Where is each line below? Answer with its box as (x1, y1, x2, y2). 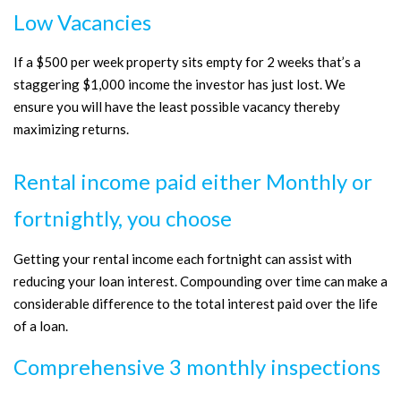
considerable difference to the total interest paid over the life (13, 294, 378, 311)
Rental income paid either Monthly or (13, 168, 372, 194)
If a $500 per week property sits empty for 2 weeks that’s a (13, 54, 361, 70)
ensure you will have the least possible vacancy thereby (13, 98, 340, 115)
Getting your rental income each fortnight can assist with (13, 250, 352, 267)
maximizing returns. (13, 121, 129, 137)
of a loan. (13, 317, 68, 334)
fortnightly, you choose (13, 205, 232, 231)
